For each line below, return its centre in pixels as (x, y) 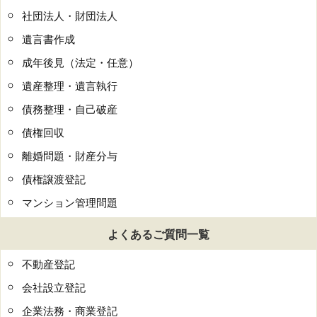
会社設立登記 (54, 287)
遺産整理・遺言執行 (70, 86)
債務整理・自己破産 (70, 109)
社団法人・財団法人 (70, 16)
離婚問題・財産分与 (70, 156)
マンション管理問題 (70, 202)
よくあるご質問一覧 (158, 234)
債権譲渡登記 (54, 179)
